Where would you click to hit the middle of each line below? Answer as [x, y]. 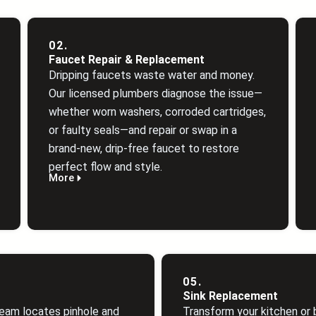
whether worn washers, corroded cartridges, [157, 112]
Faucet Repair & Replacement [127, 60]
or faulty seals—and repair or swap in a [143, 130]
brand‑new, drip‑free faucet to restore [144, 148]
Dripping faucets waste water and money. [152, 75]
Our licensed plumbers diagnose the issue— [156, 93]
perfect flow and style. [105, 167]
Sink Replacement [230, 296]
